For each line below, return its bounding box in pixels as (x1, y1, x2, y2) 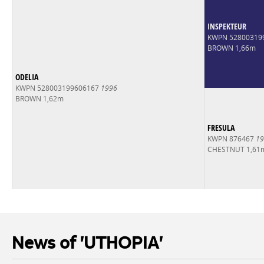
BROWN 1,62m (15, 93, 64, 104)
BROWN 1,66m (207, 42, 256, 53)
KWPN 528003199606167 (15, 82, 101, 93)
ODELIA (15, 71, 38, 82)
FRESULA (207, 121, 235, 133)
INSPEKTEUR (207, 20, 246, 32)
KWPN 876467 (207, 133, 256, 144)
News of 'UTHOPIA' (11, 236, 163, 253)
